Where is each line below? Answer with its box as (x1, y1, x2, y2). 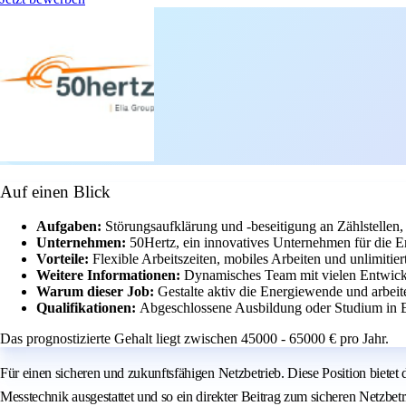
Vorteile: (36, 251, 92, 267)
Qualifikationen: (36, 300, 140, 316)
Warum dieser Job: (36, 284, 158, 300)
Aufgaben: (36, 218, 105, 235)
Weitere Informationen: (36, 267, 184, 284)
